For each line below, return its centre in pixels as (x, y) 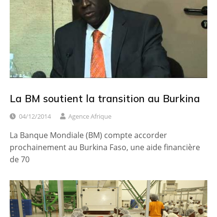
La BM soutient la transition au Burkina (105, 98)
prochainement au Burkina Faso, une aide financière (105, 147)
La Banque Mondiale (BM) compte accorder (88, 135)
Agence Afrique (90, 116)
